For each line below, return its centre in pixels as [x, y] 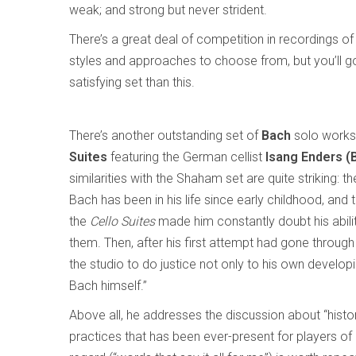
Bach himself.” [108, 286]
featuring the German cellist [186, 157]
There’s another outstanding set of [165, 135]
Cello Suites [122, 221]
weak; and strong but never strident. [168, 10]
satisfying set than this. [132, 82]
